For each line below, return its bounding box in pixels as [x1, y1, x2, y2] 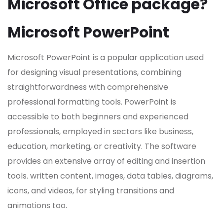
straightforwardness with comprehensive [7, 81, 168, 93]
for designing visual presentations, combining [7, 67, 182, 78]
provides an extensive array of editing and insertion [7, 155, 205, 167]
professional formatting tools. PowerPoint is [7, 96, 176, 108]
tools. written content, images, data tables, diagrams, [7, 170, 213, 182]
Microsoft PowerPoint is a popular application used [7, 52, 204, 64]
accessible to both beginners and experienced [7, 111, 188, 123]
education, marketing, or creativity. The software [7, 141, 196, 152]
